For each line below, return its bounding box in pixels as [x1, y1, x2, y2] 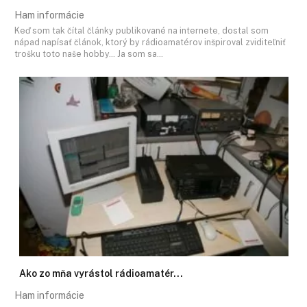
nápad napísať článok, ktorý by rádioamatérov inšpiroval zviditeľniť [14, 37, 286, 48]
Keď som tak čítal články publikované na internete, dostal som [14, 25, 269, 36]
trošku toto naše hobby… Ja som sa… [14, 49, 163, 60]
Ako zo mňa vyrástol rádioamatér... [19, 268, 183, 280]
